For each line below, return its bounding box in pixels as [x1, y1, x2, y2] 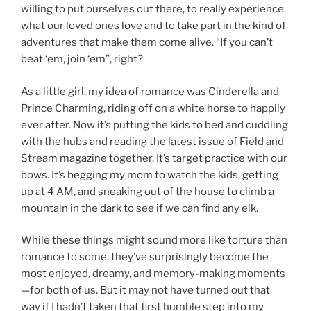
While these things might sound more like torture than [21, 234, 287, 247]
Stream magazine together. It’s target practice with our [21, 151, 287, 165]
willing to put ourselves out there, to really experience [21, 3, 284, 16]
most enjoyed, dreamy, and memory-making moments [21, 267, 285, 280]
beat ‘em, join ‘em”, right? [21, 53, 143, 66]
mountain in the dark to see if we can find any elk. [21, 201, 258, 215]
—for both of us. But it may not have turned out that [21, 284, 270, 297]
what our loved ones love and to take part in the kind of [21, 19, 286, 33]
